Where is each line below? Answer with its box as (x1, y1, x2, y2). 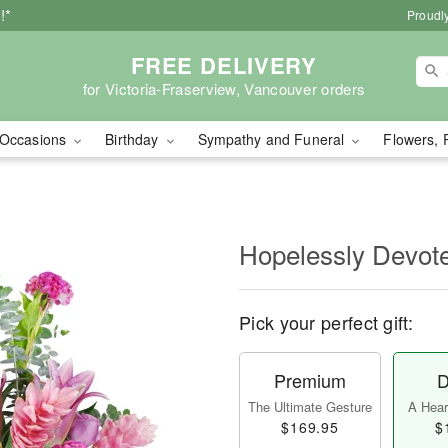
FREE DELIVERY (130, 48, 318, 81)
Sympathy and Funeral (197, 129, 349, 149)
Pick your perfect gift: (239, 309, 413, 335)
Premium (274, 367, 346, 393)
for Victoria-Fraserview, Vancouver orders (82, 77, 366, 99)
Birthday (105, 129, 163, 149)
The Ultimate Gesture (248, 397, 372, 416)
